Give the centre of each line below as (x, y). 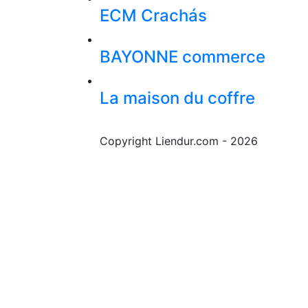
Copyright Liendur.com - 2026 (179, 141)
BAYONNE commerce (183, 57)
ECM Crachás (153, 16)
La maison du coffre (177, 98)
